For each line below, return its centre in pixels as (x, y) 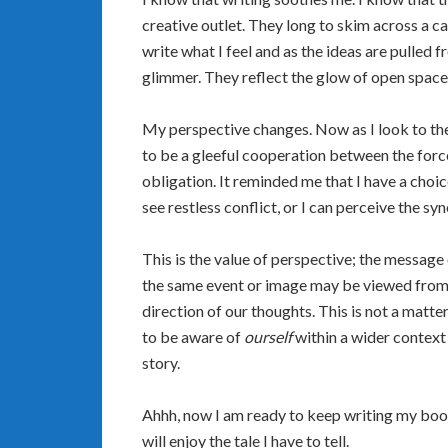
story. (161, 362)
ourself (268, 336)
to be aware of (193, 336)
